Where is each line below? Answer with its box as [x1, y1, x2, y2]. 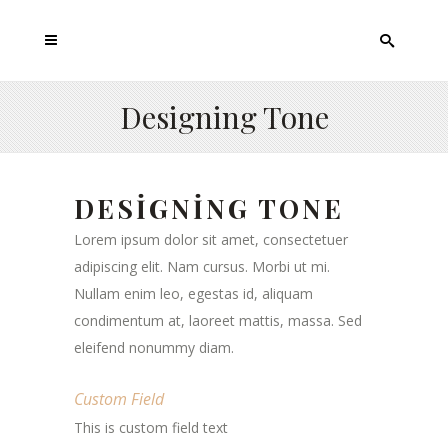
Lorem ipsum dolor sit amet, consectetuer [74, 230, 348, 249]
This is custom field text [74, 418, 228, 437]
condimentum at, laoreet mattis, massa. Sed [74, 311, 362, 330]
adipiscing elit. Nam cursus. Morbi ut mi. [74, 257, 330, 276]
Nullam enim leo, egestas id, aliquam [74, 284, 313, 303]
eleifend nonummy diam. [74, 338, 234, 357]
